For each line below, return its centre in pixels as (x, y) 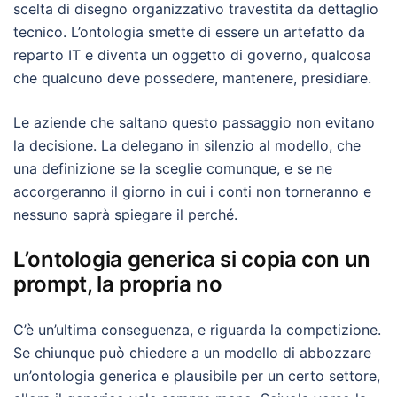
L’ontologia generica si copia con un (192, 259)
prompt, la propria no (118, 284)
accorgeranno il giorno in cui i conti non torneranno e (192, 191)
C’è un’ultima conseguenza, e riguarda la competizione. (197, 330)
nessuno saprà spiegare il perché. (125, 214)
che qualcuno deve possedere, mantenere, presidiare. (192, 78)
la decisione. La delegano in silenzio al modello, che (187, 145)
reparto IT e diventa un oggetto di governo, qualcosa (192, 55)
